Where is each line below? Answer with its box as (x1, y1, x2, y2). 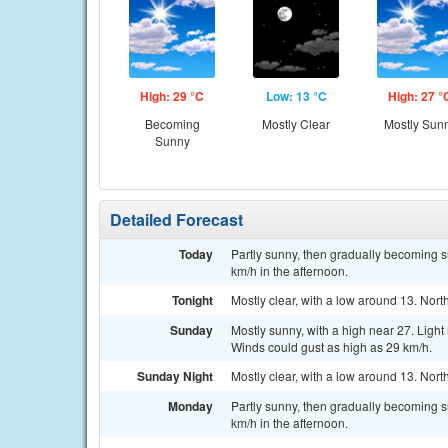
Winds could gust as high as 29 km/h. (231, 338, 432, 355)
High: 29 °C (140, 87, 204, 105)
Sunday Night (137, 367, 213, 385)
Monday (168, 397, 213, 415)
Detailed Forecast (110, 208, 243, 231)
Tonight (172, 291, 213, 309)
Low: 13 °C (265, 87, 327, 105)
